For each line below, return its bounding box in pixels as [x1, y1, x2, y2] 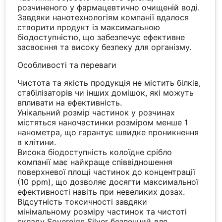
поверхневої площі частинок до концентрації [17, 166, 196, 177]
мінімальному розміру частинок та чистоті [17, 206, 187, 217]
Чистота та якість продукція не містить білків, [17, 77, 201, 88]
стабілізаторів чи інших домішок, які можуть [17, 87, 194, 98]
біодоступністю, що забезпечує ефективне [17, 32, 185, 42]
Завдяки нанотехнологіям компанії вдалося [17, 12, 189, 22]
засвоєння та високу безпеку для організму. [17, 42, 192, 52]
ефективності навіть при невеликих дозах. [17, 186, 185, 197]
